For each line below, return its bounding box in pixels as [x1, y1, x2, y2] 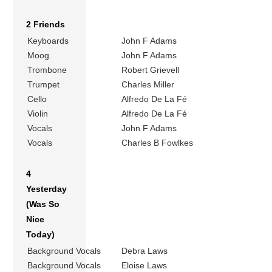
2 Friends [26, 19, 66, 30]
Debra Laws [121, 246, 168, 256]
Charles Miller [121, 80, 175, 90]
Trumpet [27, 80, 60, 90]
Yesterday [26, 184, 67, 194]
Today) [26, 229, 55, 240]
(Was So [26, 199, 60, 209]
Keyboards [27, 36, 69, 46]
